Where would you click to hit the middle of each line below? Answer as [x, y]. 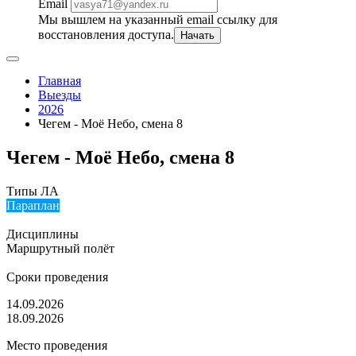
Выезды [60, 95]
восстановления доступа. [106, 35]
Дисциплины [43, 234]
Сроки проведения [57, 277]
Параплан [33, 205]
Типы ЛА [33, 191]
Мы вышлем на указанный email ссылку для [158, 19]
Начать [197, 35]
